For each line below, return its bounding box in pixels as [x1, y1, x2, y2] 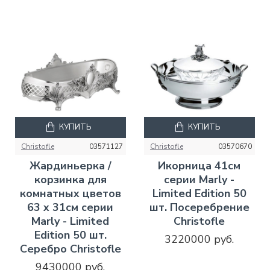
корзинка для [34, 172, 107, 187]
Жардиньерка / [29, 158, 111, 173]
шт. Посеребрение [149, 199, 250, 215]
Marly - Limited [31, 213, 110, 228]
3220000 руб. [165, 231, 234, 246]
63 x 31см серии [27, 199, 114, 215]
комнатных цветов [19, 186, 121, 201]
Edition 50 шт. [34, 227, 107, 242]
